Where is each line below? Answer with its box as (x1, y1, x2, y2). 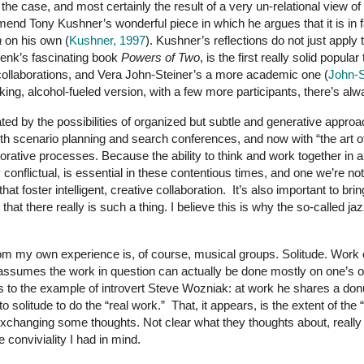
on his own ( (2, 33, 69, 48)
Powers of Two (121, 50, 200, 65)
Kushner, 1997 (69, 33, 145, 48)
